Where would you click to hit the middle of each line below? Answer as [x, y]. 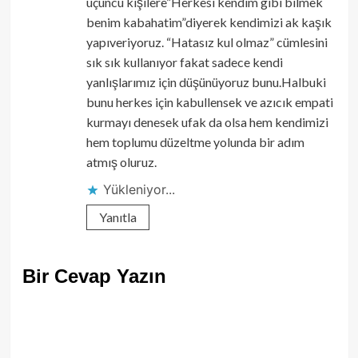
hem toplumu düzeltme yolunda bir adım [195, 142]
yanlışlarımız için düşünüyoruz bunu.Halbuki [206, 82]
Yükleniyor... [139, 190]
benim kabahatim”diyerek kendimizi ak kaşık [209, 22]
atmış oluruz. [121, 162]
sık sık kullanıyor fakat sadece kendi [184, 62]
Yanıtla [117, 217]
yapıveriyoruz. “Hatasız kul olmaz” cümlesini [207, 42]
